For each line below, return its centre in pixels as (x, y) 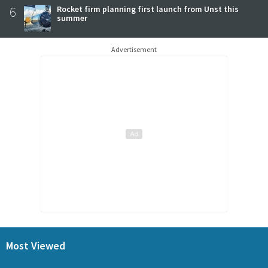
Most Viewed (36, 246)
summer (72, 18)
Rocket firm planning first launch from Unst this (148, 9)
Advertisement (134, 49)
